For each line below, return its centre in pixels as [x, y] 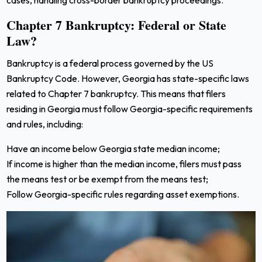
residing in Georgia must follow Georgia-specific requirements [130, 108]
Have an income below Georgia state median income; [113, 148]
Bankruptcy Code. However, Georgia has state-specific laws [128, 78]
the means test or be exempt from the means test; [108, 179]
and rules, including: [45, 124]
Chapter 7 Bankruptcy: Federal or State [117, 25]
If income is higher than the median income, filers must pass [124, 163]
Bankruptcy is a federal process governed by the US [110, 63]
